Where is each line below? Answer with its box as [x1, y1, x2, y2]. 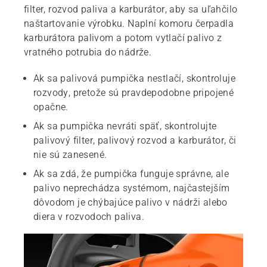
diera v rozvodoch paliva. [33, 211, 144, 222]
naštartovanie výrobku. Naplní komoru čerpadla [24, 18, 234, 29]
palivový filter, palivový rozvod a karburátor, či [33, 135, 237, 146]
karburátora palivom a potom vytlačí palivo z [24, 32, 222, 44]
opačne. [33, 101, 69, 113]
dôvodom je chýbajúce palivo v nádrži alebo [33, 197, 228, 208]
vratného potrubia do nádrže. [24, 46, 152, 58]
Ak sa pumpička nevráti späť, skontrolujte [33, 120, 217, 132]
